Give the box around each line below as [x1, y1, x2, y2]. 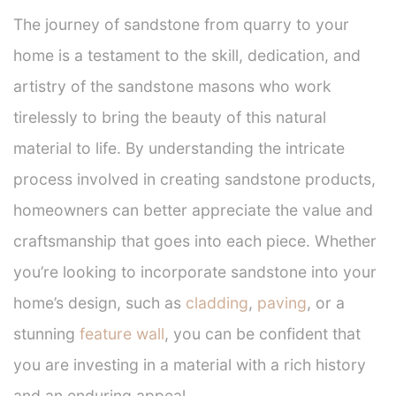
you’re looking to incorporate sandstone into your [13, 263, 377, 281]
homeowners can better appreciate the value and [13, 201, 373, 219]
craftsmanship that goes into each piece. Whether [13, 232, 377, 250]
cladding [186, 293, 248, 312]
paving [257, 293, 307, 312]
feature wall [80, 324, 164, 343]
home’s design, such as [13, 293, 186, 312]
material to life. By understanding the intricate [13, 139, 345, 157]
